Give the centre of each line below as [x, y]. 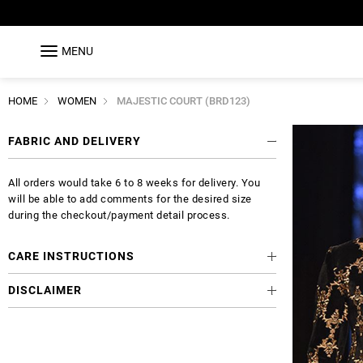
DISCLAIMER [45, 290]
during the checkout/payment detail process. [119, 215]
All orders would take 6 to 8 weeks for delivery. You [134, 182]
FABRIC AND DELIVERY [75, 141]
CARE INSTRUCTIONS [71, 256]
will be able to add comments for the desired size [130, 199]
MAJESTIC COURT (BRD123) [184, 100]
